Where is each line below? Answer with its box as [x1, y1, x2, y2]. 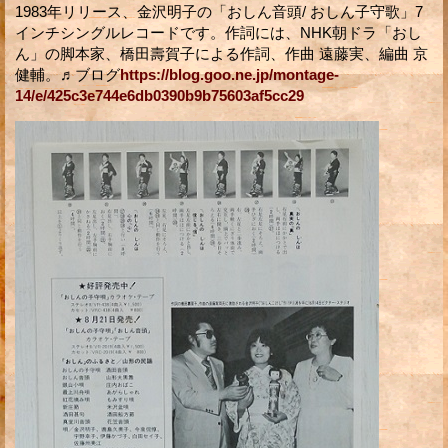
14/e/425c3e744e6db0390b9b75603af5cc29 [15, 86, 304, 104]
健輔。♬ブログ [15, 65, 120, 83]
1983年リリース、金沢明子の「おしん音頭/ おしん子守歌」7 [15, 2, 423, 20]
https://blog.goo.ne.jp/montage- [120, 65, 339, 83]
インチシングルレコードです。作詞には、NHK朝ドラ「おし [15, 23, 422, 41]
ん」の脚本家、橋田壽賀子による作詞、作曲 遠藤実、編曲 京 [15, 44, 428, 62]
